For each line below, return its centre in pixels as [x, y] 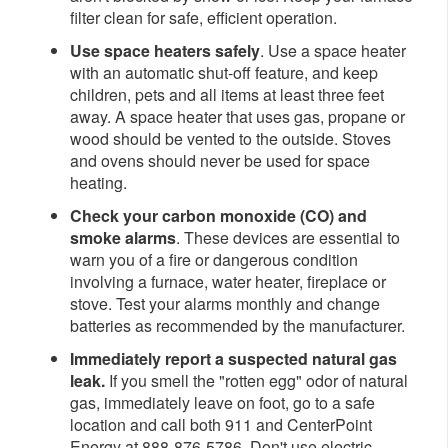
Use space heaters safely [165, 51]
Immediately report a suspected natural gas [233, 359]
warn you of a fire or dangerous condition [214, 260]
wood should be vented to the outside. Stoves [230, 139]
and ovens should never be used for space [220, 161]
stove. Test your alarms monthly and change [225, 304]
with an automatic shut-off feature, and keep [224, 73]
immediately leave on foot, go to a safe [239, 403]
